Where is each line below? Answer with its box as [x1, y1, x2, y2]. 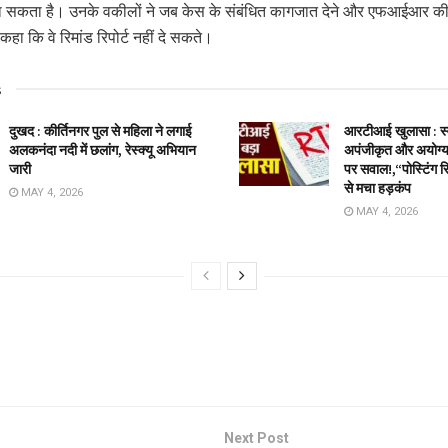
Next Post [224, 429, 289, 446]
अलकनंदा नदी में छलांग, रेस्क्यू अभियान [9, 140, 196, 159]
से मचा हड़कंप [344, 178, 411, 197]
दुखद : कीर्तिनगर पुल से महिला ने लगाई [9, 121, 192, 140]
